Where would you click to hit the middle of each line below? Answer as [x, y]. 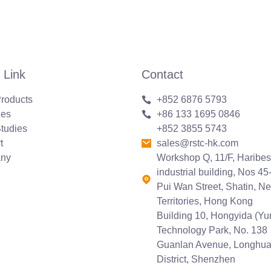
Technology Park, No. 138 [212, 230]
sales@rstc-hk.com [198, 143]
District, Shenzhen [196, 259]
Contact [162, 74]
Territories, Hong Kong [205, 201]
